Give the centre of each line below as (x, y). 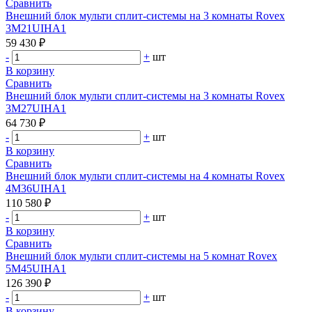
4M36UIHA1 (36, 188)
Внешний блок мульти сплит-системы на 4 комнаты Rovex (145, 175)
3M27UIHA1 (36, 108)
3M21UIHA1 (36, 28)
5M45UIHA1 (36, 268)
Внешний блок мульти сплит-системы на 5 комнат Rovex (141, 256)
